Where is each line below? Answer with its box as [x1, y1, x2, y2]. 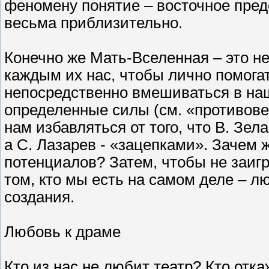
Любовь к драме [4, 223, 121, 241]
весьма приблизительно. [4, 14, 183, 32]
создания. [4, 189, 74, 206]
